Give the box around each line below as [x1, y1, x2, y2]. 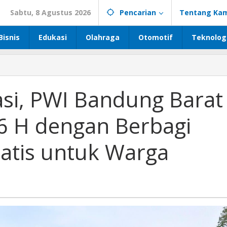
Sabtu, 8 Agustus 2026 [10, 8, 91, 17]
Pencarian [120, 8, 156, 17]
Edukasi [39, 32, 67, 42]
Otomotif [138, 32, 173, 42]
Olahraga [86, 32, 120, 42]
